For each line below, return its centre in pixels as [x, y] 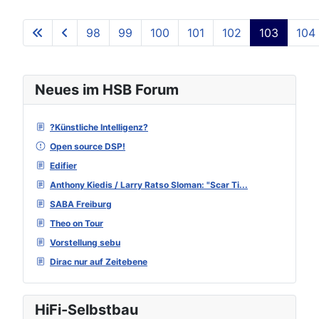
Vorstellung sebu [85, 242]
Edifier [63, 165]
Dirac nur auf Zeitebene [99, 261]
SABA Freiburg [81, 204]
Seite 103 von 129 [242, 39]
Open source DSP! [88, 146]
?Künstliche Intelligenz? [99, 127]
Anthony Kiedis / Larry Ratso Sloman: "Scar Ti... [149, 184]
